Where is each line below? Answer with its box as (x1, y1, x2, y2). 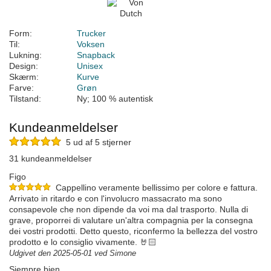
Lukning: (9, 50, 42, 60)
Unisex (77, 61, 103, 71)
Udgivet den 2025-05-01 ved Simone (9, 249, 136, 258)
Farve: (9, 83, 34, 93)
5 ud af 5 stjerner (61, 137, 131, 148)
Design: (9, 61, 38, 71)
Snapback (77, 50, 115, 60)
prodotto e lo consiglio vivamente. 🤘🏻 (9, 237, 157, 247)
